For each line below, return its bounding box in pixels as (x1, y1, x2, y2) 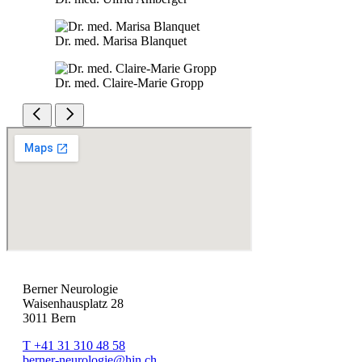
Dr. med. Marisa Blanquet (55, 34, 187, 48)
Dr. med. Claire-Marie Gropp (55, 76, 204, 90)
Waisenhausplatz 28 (23, 297, 124, 311)
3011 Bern (23, 311, 76, 326)
